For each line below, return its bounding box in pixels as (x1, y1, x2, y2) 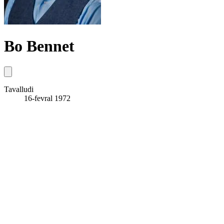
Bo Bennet (4, 37, 74, 55)
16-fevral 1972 (24, 93, 70, 102)
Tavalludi (4, 84, 33, 93)
